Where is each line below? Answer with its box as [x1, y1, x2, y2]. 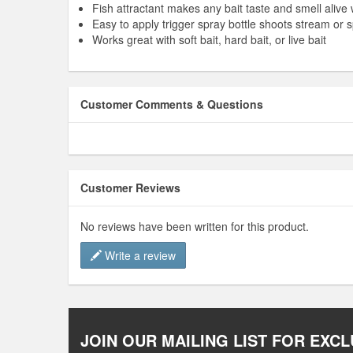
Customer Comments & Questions [80, 96, 263, 113]
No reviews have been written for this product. [80, 218, 309, 235]
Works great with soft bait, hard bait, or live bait [92, 32, 326, 48]
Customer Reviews [80, 180, 180, 196]
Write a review [102, 247, 176, 264]
